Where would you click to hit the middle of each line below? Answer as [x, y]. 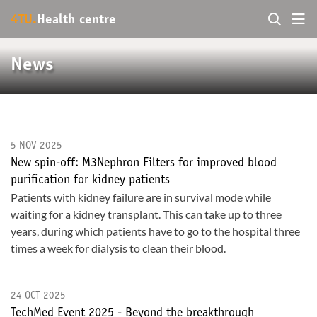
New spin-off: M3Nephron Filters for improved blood [144, 163]
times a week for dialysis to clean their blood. [118, 248]
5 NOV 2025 [36, 146]
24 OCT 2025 [38, 296]
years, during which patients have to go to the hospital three [155, 231]
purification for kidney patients [90, 180]
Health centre [76, 20]
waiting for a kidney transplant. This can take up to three [146, 214]
